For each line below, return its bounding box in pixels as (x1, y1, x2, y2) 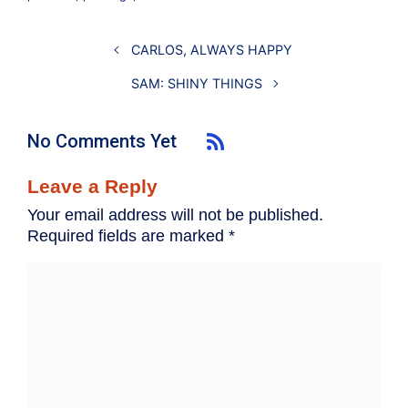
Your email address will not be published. (27, 206, 323, 225)
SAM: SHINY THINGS (131, 75, 263, 91)
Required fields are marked (27, 227, 229, 246)
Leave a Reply (27, 176, 158, 198)
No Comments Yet (27, 129, 177, 152)
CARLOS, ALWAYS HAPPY (130, 41, 292, 57)
